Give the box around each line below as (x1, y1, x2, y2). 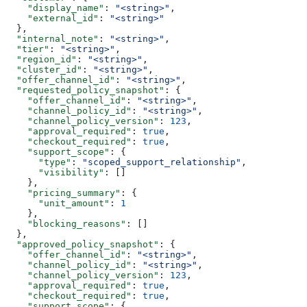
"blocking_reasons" (5, 218, 126, 229)
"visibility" (5, 167, 104, 177)
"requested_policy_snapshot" (5, 84, 164, 95)
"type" (5, 156, 71, 167)
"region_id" (5, 53, 77, 64)
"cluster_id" (5, 64, 82, 75)
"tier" (5, 43, 49, 54)
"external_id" (5, 12, 99, 23)
